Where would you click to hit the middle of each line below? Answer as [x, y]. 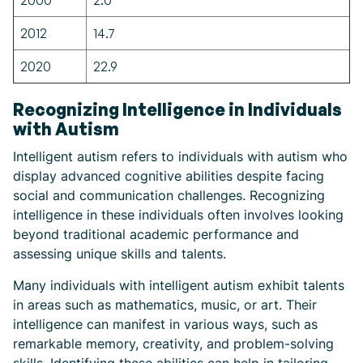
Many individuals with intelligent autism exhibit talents [179, 285]
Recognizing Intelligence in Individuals [177, 109]
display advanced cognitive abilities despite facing [169, 176]
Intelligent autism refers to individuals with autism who [180, 156]
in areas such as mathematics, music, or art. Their [165, 305]
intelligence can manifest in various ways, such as [165, 324]
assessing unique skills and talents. [120, 254]
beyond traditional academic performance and [156, 234]
